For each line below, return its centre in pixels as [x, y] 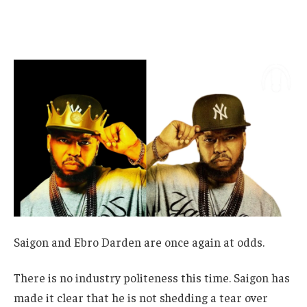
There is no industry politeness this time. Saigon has [152, 277]
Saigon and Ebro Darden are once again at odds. [139, 242]
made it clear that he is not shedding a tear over [141, 297]
